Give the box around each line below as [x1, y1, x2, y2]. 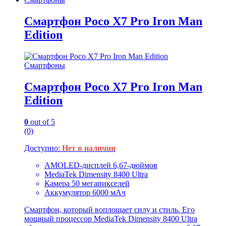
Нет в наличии [62, 143, 116, 152]
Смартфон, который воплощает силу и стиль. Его [24, 205, 195, 214]
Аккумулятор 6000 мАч [44, 188, 126, 197]
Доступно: [24, 143, 62, 152]
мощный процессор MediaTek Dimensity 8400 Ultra [24, 214, 197, 223]
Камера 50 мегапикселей [44, 179, 130, 188]
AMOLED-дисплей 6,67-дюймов [44, 160, 157, 169]
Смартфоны [24, 61, 65, 70]
